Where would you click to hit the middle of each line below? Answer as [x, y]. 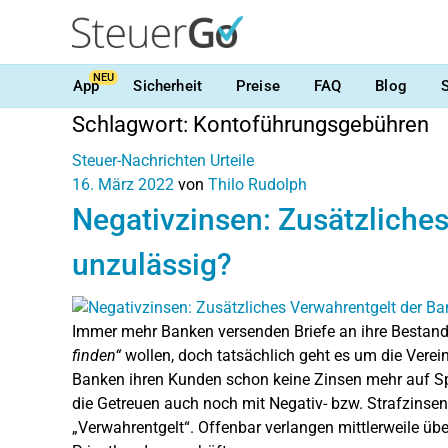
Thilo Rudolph [257, 184]
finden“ [96, 355]
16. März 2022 [123, 184]
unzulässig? [152, 264]
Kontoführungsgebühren [311, 124]
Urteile [232, 160]
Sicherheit [167, 85]
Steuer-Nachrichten [139, 160]
